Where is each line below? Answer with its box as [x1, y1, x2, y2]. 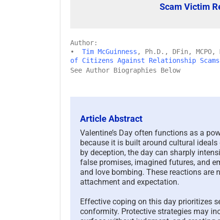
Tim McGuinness [82, 47, 137, 55]
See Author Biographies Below [70, 66, 180, 74]
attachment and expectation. [80, 177, 179, 187]
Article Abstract [80, 113, 142, 124]
